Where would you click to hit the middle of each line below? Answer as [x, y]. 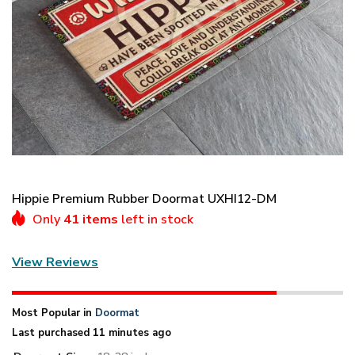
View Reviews [55, 263]
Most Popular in [53, 313]
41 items [91, 219]
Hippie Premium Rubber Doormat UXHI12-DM [144, 198]
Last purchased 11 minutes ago [92, 332]
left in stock [156, 219]
